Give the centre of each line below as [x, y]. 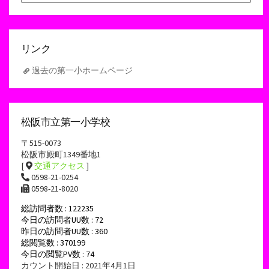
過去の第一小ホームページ [82, 70]
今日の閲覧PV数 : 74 [58, 254]
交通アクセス [59, 166]
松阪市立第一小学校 [66, 122]
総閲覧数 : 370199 [53, 243]
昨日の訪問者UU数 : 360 [64, 231]
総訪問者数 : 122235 [57, 209]
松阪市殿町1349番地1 [61, 155]
